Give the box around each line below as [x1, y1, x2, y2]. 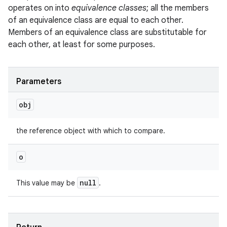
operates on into [8, 3, 71, 13]
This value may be [16, 178, 77, 187]
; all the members [146, 3, 209, 13]
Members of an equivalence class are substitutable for [8, 27, 207, 37]
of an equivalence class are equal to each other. [8, 15, 183, 25]
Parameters [16, 77, 61, 87]
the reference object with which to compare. [16, 126, 165, 135]
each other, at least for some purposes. [8, 40, 155, 50]
